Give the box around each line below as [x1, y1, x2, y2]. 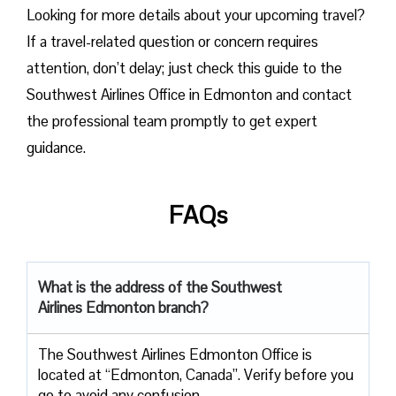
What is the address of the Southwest [38, 277, 282, 297]
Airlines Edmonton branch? [38, 297, 209, 317]
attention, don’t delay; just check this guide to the [27, 57, 342, 78]
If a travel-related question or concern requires [27, 31, 318, 51]
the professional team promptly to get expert [27, 110, 317, 131]
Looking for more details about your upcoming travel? [27, 4, 365, 25]
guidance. [27, 137, 86, 157]
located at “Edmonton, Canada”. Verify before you [38, 364, 354, 385]
